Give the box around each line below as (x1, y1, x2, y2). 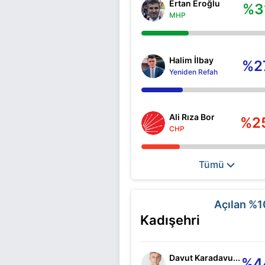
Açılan (214, 198, 248, 211)
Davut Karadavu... (169, 252, 240, 263)
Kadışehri (140, 212, 200, 228)
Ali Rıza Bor (169, 111, 215, 122)
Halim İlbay (169, 54, 214, 65)
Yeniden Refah (169, 67, 218, 76)
